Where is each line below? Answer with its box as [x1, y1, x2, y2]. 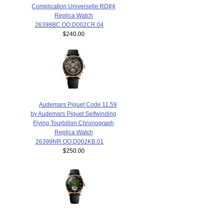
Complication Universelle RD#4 [32, 3, 116, 10]
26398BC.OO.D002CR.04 [35, 21, 104, 28]
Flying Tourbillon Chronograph [33, 119, 114, 126]
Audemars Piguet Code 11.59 [38, 101, 117, 108]
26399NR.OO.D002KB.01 [35, 138, 104, 145]
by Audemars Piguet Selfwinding [31, 110, 117, 117]
